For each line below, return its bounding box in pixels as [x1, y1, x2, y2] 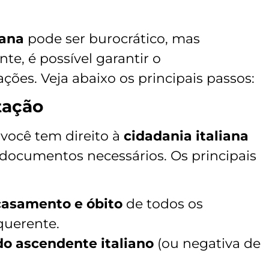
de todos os [122, 196, 203, 213]
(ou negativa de [154, 235, 261, 252]
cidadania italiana [124, 128, 249, 145]
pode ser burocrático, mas [24, 30, 200, 47]
